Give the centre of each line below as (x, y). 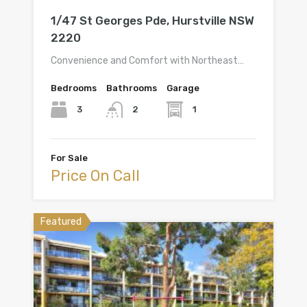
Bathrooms (132, 88)
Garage (183, 88)
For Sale (69, 158)
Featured (61, 222)
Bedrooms (74, 88)
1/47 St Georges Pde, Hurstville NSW (152, 20)
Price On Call (95, 176)
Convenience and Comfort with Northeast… (147, 60)
